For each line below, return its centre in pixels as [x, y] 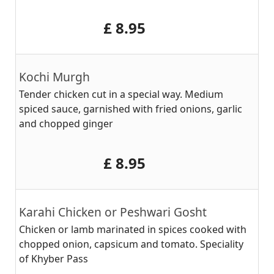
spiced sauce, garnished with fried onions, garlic [131, 109]
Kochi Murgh [54, 77]
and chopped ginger [66, 124]
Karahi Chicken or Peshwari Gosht [113, 212]
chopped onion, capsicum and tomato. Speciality [131, 244]
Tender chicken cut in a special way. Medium [121, 94]
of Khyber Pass [54, 259]
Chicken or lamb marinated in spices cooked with [133, 229]
